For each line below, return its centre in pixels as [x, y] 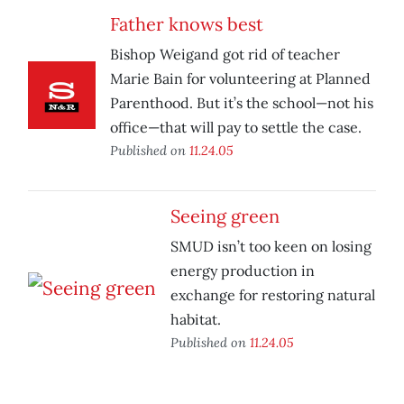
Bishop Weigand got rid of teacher [225, 55]
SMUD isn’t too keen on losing [271, 247]
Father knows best [187, 24]
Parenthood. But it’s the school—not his [242, 103]
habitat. [196, 320]
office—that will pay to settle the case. [236, 128]
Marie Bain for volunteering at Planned [240, 79]
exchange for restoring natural [273, 295]
